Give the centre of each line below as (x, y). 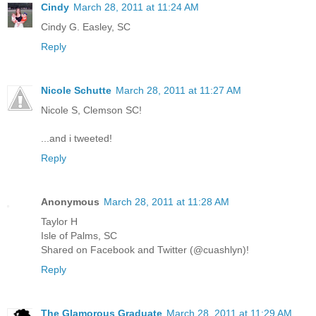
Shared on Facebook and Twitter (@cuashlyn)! (145, 249)
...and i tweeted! (77, 138)
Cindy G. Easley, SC (86, 26)
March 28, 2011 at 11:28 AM (166, 201)
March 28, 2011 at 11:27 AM (178, 90)
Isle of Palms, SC (79, 235)
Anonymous (70, 201)
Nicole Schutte (76, 90)
